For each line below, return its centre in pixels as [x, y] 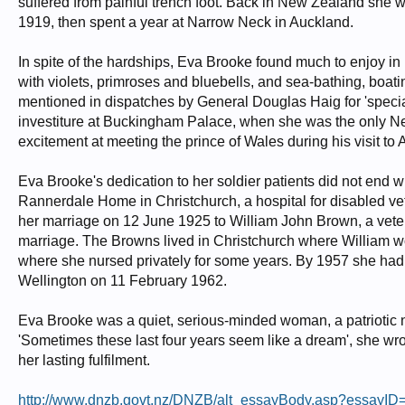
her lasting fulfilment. [84, 360]
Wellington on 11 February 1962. [122, 281]
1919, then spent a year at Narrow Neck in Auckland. [186, 22]
